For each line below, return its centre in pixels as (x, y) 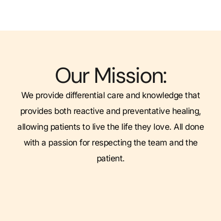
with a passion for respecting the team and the (110, 143)
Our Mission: (110, 76)
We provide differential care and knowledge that (110, 95)
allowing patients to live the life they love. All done (110, 127)
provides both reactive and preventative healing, (110, 111)
